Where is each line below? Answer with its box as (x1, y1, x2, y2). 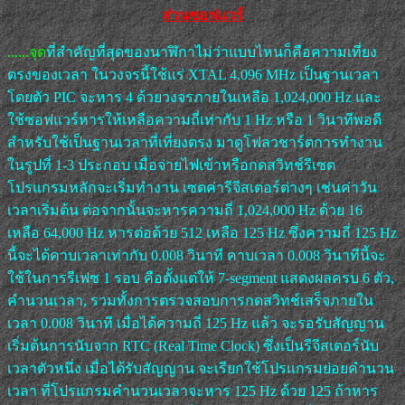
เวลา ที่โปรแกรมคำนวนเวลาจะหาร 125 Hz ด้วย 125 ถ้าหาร (7, 382, 378, 399)
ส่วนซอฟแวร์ (162, 6, 243, 23)
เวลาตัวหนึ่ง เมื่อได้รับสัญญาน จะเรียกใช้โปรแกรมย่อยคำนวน (7, 360, 394, 376)
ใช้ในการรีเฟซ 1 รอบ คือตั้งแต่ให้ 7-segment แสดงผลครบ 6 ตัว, (7, 269, 394, 286)
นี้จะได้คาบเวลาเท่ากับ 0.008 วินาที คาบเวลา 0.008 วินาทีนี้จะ (7, 247, 386, 263)
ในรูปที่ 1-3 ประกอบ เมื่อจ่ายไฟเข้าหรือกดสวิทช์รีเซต (7, 156, 335, 173)
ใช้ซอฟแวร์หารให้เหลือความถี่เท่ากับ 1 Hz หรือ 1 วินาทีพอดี (7, 111, 381, 127)
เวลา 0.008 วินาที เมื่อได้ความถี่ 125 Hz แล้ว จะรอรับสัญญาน (7, 315, 384, 331)
